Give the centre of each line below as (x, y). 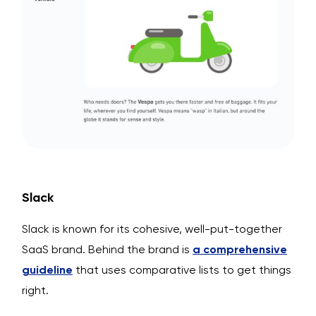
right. (35, 290)
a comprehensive (240, 249)
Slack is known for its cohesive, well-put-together (152, 229)
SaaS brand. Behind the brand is (107, 249)
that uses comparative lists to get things (182, 269)
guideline (47, 269)
